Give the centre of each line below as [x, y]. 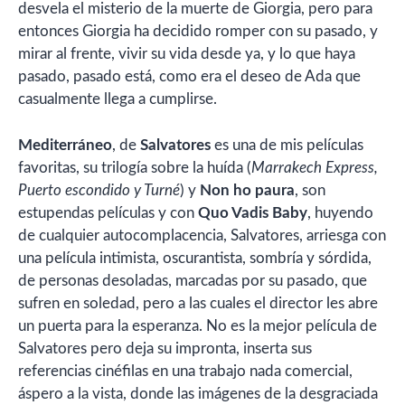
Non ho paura [247, 190]
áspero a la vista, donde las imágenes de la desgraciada [198, 393]
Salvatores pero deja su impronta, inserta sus [165, 348]
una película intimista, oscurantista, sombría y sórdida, [195, 258]
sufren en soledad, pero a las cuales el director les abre [198, 303]
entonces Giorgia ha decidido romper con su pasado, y [198, 32]
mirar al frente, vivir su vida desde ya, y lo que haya [187, 54]
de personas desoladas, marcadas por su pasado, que [193, 280]
